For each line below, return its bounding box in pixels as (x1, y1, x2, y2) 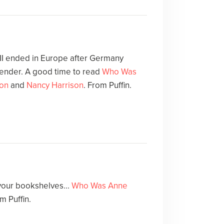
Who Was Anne (71, 180, 127, 191)
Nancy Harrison (26, 79, 83, 90)
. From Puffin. (83, 79, 131, 90)
